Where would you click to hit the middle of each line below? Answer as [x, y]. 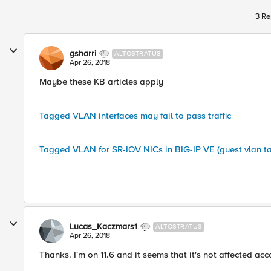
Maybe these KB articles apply [101, 82]
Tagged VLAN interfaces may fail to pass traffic [135, 116]
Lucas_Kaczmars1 [103, 227]
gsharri [83, 54]
